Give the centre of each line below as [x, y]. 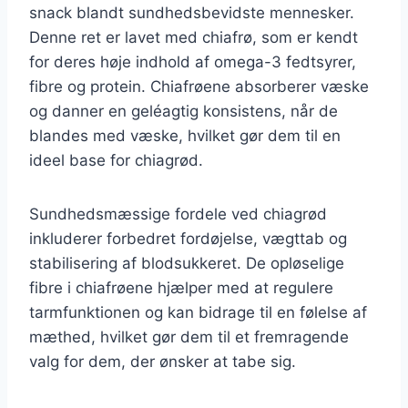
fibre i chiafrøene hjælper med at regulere [181, 287]
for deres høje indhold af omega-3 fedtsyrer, [193, 61]
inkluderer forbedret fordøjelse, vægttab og [188, 238]
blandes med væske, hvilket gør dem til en [185, 135]
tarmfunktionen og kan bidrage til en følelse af [198, 312]
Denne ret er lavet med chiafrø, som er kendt [194, 37]
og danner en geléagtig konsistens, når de [184, 111]
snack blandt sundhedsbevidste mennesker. [192, 12]
